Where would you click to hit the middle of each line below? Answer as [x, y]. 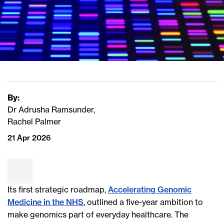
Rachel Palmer [34, 122]
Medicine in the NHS [45, 202]
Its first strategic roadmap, [58, 190]
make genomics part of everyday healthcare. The [98, 215]
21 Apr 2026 [29, 138]
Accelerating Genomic [150, 190]
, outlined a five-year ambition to [143, 202]
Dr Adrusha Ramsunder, [51, 110]
